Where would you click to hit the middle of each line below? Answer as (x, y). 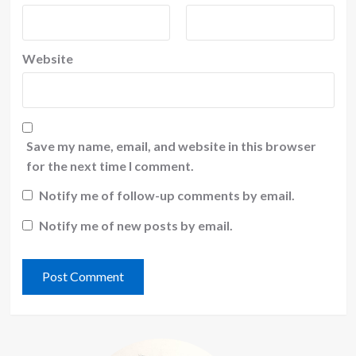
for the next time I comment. (110, 165)
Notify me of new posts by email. (135, 225)
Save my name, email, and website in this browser (171, 145)
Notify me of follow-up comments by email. (166, 195)
